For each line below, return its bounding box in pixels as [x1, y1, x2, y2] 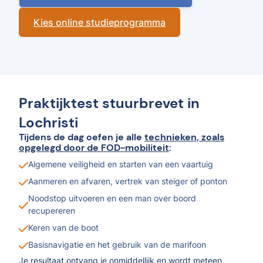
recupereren [28, 205, 75, 215]
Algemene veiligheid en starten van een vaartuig [28, 159, 213, 169]
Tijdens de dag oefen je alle [19, 131, 144, 143]
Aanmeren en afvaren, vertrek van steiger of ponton [28, 176, 227, 186]
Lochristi [19, 113, 78, 131]
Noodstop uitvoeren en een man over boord [28, 193, 196, 203]
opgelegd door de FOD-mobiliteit [19, 141, 169, 154]
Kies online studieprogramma [33, 16, 166, 28]
